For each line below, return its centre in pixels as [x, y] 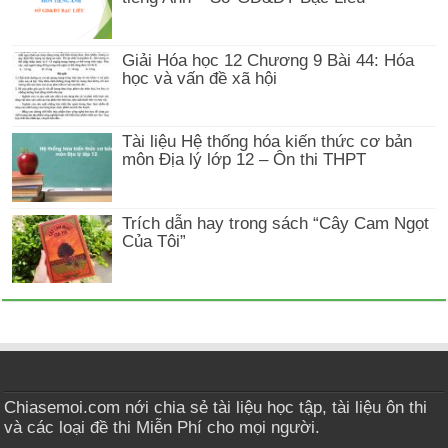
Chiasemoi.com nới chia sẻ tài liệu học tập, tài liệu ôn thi [216, 407]
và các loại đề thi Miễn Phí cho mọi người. [162, 427]
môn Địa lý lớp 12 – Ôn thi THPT [244, 160]
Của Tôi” [154, 241]
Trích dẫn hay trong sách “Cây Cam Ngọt [276, 223]
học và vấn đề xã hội [200, 79]
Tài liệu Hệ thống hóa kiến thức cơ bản [267, 142]
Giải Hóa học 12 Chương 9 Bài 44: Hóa [268, 61]
